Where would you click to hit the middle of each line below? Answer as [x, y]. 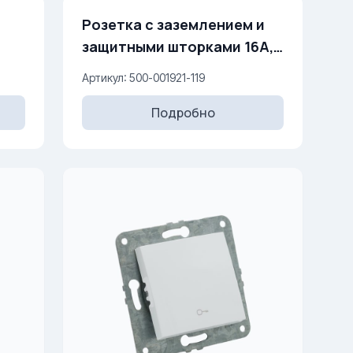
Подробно [183, 113]
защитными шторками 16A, [178, 46]
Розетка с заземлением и [173, 24]
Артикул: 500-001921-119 [143, 78]
